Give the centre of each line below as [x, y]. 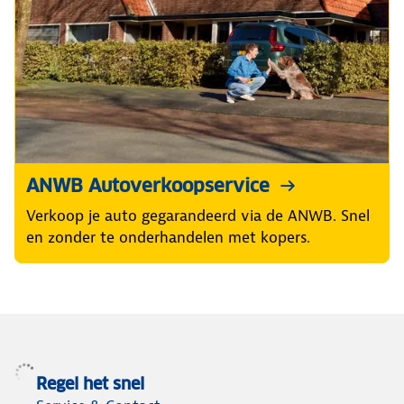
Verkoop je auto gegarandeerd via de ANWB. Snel [198, 216]
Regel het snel [90, 383]
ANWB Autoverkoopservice [148, 186]
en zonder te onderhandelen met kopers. [168, 238]
